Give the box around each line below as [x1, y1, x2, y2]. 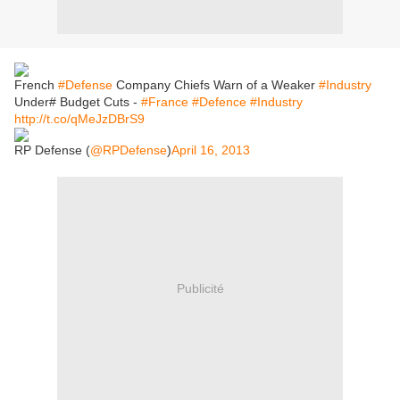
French [14, 78, 58, 92]
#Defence [192, 95, 246, 109]
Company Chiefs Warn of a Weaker [112, 78, 319, 92]
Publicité [176, 280, 224, 296]
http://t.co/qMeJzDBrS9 [14, 112, 145, 126]
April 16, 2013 [171, 143, 250, 157]
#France [141, 95, 188, 109]
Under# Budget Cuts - [14, 95, 141, 109]
